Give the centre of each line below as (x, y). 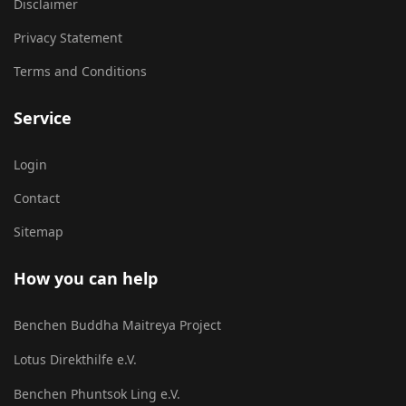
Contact (37, 198)
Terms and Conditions (80, 71)
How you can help (86, 278)
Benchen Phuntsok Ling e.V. (97, 393)
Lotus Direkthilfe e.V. (75, 359)
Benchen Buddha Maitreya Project (117, 324)
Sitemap (39, 231)
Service (43, 117)
